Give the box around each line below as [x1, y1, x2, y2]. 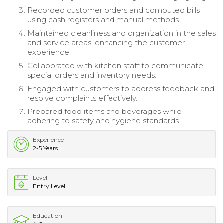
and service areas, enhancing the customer [27, 38, 185, 48]
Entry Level [33, 182, 65, 190]
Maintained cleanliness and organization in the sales [27, 28, 216, 38]
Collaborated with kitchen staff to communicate [27, 61, 203, 71]
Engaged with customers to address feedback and [27, 84, 214, 94]
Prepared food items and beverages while [27, 107, 182, 116]
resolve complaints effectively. [27, 93, 137, 103]
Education [33, 212, 62, 220]
